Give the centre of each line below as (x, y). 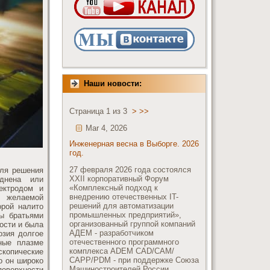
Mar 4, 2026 (106, 128)
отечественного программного (124, 242)
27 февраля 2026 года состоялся (130, 170)
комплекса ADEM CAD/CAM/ (122, 251)
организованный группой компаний (132, 224)
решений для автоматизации (121, 206)
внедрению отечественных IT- (124, 197)
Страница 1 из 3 (101, 111)
